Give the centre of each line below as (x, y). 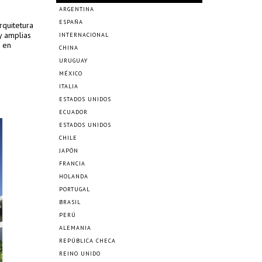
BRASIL (70, 202)
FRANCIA (72, 163)
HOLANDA (74, 176)
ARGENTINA (77, 9)
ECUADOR (73, 112)
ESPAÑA (71, 22)
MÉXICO (71, 73)
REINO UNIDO (80, 254)
